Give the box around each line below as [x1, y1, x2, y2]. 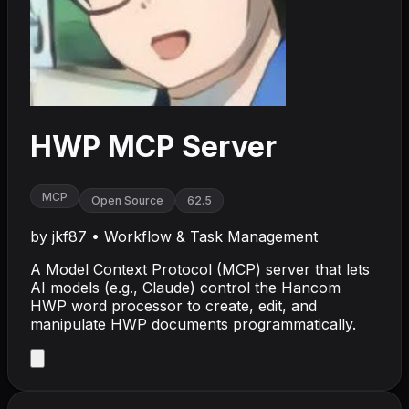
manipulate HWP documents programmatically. [30, 314, 356, 333]
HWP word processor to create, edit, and [30, 296, 317, 315]
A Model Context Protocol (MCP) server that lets [30, 259, 370, 278]
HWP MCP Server [30, 129, 277, 165]
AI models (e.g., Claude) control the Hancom [30, 278, 341, 297]
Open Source [91, 194, 163, 208]
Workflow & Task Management [104, 226, 318, 246]
